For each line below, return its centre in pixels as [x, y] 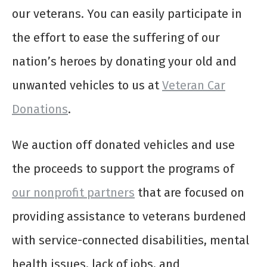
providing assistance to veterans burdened [129, 217]
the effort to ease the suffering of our [116, 38]
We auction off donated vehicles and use [123, 145]
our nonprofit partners [73, 193]
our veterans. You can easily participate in [127, 14]
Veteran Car [194, 86]
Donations [40, 109]
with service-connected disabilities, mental [131, 240]
